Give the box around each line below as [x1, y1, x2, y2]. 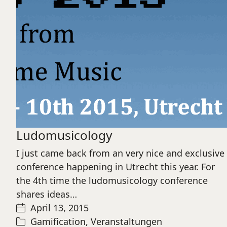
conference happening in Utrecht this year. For [16, 161, 215, 173]
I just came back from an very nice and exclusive [16, 147, 224, 159]
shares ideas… [16, 188, 77, 200]
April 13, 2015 [30, 202, 89, 214]
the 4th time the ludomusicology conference [16, 174, 208, 186]
